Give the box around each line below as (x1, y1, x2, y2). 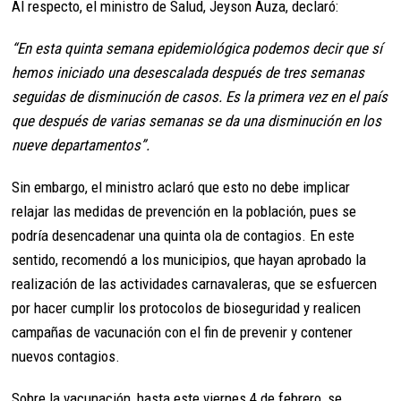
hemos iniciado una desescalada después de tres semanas (12, 64, 365, 82)
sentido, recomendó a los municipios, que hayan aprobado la (12, 251, 367, 269)
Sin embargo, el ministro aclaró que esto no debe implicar (12, 178, 351, 197)
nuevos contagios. (12, 347, 121, 366)
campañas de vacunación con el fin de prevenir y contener (12, 323, 354, 342)
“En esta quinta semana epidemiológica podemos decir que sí (12, 39, 383, 58)
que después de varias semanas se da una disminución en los (12, 112, 382, 131)
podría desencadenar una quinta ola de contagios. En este (12, 226, 355, 245)
